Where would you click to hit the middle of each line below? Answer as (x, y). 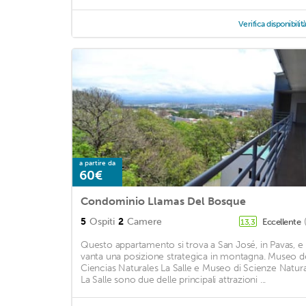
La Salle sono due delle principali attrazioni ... (173, 280)
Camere (144, 222)
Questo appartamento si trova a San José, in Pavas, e (192, 245)
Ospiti (102, 222)
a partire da (97, 164)
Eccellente (282, 222)
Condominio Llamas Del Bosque (163, 201)
